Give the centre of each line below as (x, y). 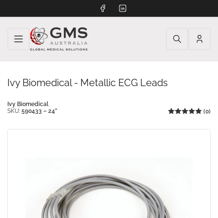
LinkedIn (135, 7)
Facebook (117, 7)
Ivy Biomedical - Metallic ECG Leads (88, 83)
